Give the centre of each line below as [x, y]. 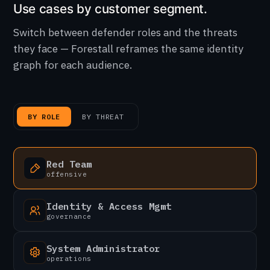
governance [69, 216]
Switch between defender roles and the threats [125, 32]
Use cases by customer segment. [110, 9]
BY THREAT [103, 117]
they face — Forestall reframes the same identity [128, 49]
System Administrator [103, 248]
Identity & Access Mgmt [109, 206]
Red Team [69, 164]
